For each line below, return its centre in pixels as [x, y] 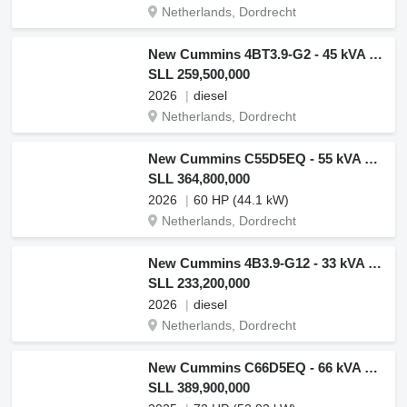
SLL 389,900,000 [199, 387]
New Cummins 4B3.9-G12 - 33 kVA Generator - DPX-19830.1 [375, 263]
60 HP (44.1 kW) [241, 200]
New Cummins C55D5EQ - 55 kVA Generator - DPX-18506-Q [371, 159]
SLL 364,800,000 [199, 179]
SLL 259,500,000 [199, 74]
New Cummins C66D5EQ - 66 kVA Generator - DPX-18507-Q [371, 367]
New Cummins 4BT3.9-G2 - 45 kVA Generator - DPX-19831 [376, 54]
